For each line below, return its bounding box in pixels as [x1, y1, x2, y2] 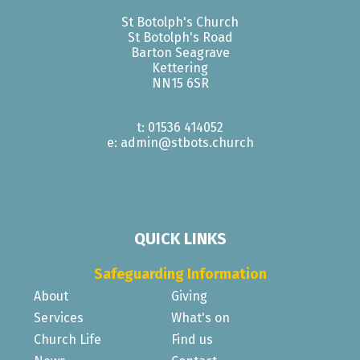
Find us [171, 332, 213, 348]
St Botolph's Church [121, 14, 239, 31]
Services [34, 310, 84, 326]
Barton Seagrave [130, 45, 230, 61]
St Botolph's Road [127, 30, 233, 46]
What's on [171, 310, 230, 326]
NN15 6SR [151, 76, 209, 92]
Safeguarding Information [93, 265, 267, 284]
